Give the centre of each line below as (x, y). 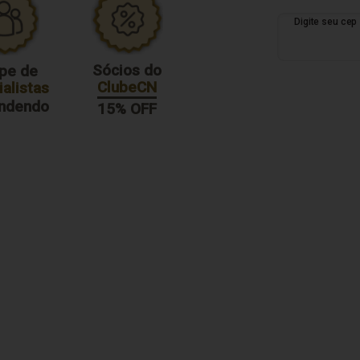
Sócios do (127, 71)
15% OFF (127, 109)
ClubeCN (127, 88)
